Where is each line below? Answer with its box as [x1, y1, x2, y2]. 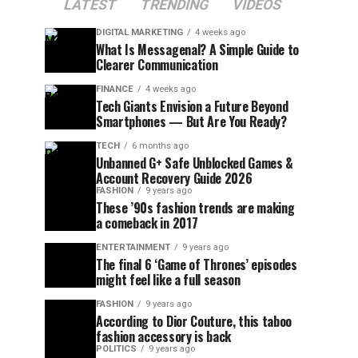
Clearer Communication [96, 55, 218, 74]
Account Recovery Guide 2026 [96, 169, 253, 188]
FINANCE [96, 84, 133, 94]
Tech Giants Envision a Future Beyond [96, 97, 288, 116]
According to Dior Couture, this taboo [96, 312, 292, 331]
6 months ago [132, 141, 189, 151]
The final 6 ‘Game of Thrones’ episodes [96, 255, 297, 274]
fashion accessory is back [96, 327, 231, 346]
